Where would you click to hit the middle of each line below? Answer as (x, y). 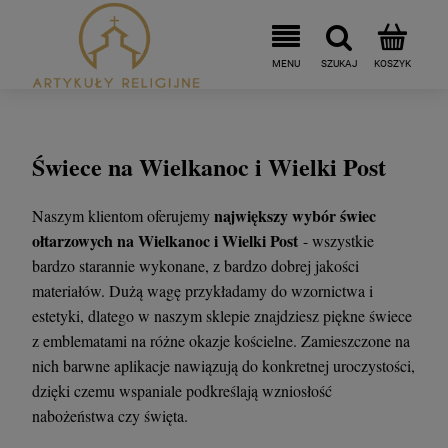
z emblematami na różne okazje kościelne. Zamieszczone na (221, 340)
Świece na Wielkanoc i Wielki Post (209, 166)
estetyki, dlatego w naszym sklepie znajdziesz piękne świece (222, 315)
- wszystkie (336, 240)
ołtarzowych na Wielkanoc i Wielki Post (165, 240)
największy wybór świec (295, 215)
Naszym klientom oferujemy (123, 215)
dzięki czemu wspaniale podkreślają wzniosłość (182, 390)
